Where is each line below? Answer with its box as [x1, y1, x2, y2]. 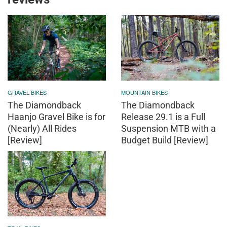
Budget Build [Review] [121, 134, 208, 145]
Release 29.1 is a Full [121, 111, 205, 122]
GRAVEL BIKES [8, 88, 47, 96]
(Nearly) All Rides [8, 123, 77, 134]
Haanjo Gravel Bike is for [8, 111, 105, 122]
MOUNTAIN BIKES [121, 88, 168, 96]
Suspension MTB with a [121, 123, 216, 134]
